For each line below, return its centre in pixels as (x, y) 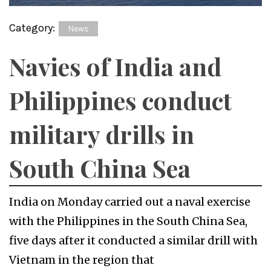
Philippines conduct (120, 100)
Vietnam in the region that (82, 260)
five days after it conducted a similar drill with (133, 241)
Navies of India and (115, 67)
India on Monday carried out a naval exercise (130, 202)
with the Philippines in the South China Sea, (128, 221)
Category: (33, 28)
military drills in (102, 134)
